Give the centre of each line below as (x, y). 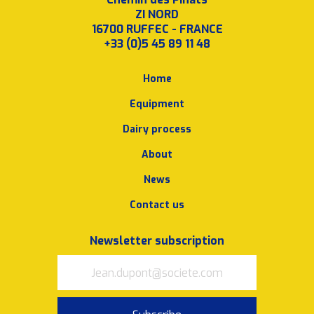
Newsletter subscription (157, 241)
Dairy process (157, 130)
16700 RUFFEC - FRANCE (157, 29)
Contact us (157, 205)
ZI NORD (157, 15)
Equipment (157, 104)
